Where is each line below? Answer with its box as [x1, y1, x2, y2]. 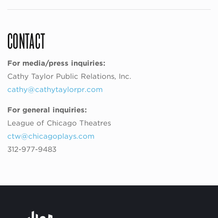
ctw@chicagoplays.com [7, 132, 94, 141]
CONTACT [7, 27, 46, 54]
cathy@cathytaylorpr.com [7, 85, 103, 94]
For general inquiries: [7, 106, 87, 115]
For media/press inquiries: [7, 59, 105, 68]
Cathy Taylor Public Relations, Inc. [7, 72, 131, 81]
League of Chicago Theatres [7, 119, 111, 128]
